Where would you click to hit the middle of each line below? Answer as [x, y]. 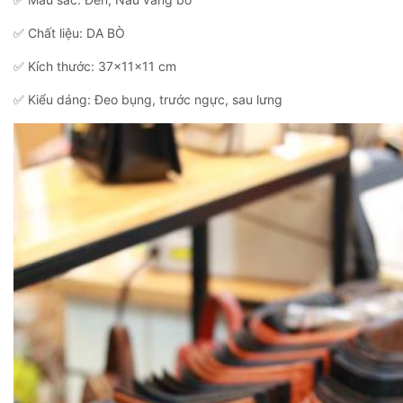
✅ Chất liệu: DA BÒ [69, 33]
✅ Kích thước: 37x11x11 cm [95, 66]
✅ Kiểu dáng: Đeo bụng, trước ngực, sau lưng [148, 99]
